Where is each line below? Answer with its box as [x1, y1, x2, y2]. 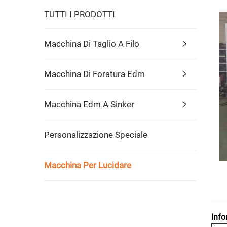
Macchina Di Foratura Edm [44, 68, 145, 79]
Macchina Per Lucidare [44, 160, 131, 170]
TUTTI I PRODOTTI [44, 9, 115, 19]
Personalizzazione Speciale [44, 129, 147, 140]
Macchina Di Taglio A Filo [44, 38, 139, 49]
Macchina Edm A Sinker [44, 99, 134, 109]
